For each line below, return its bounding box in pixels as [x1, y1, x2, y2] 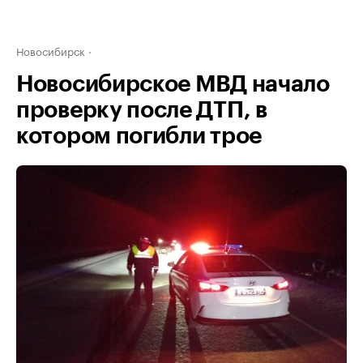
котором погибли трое [16, 125, 262, 147]
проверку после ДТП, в [16, 99, 267, 122]
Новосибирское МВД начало [16, 73, 330, 96]
